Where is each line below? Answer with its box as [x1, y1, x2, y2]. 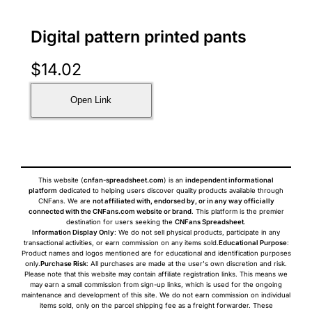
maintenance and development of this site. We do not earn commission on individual [22, 290, 290, 299]
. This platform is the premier [191, 207, 284, 215]
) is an [164, 175, 185, 184]
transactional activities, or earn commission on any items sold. [23, 238, 219, 247]
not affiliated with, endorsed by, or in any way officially [92, 196, 274, 205]
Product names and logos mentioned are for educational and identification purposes [21, 249, 291, 257]
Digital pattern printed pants [30, 27, 247, 47]
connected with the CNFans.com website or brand [28, 207, 192, 215]
